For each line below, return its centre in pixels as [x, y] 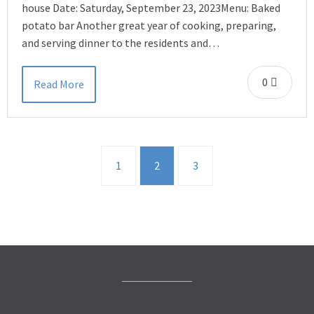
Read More [59, 84]
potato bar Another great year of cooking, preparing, [149, 25]
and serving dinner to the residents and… [121, 43]
